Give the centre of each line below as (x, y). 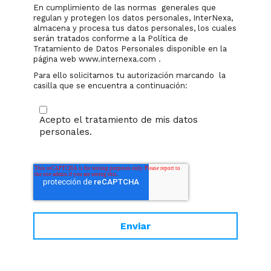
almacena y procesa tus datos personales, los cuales (135, 28)
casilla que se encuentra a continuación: (110, 85)
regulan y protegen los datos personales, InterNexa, (133, 18)
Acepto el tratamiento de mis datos (119, 119)
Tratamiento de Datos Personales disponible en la (130, 48)
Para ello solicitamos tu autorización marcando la (129, 75)
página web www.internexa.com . (97, 59)
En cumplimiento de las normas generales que (125, 7)
